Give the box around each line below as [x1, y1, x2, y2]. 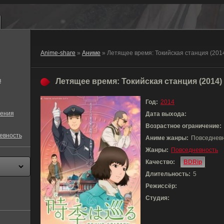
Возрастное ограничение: [145, 122, 221, 129]
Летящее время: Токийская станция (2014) [55, 77, 222, 85]
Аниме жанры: [145, 134, 188, 141]
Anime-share [40, 49, 75, 56]
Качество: [145, 158, 175, 165]
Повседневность [171, 146, 218, 153]
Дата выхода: [145, 110, 186, 117]
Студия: [145, 194, 169, 201]
